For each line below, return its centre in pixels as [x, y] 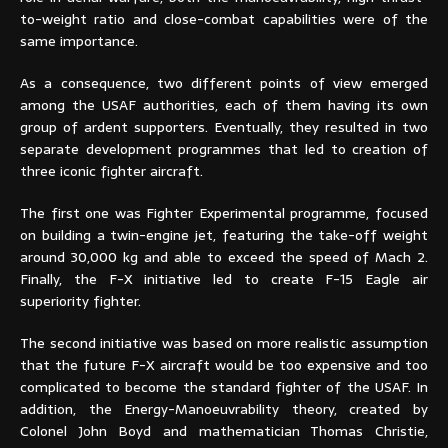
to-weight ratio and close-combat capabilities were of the [224, 18]
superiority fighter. [80, 300]
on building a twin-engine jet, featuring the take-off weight [224, 234]
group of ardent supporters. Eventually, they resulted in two [224, 126]
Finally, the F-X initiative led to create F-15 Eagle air [224, 278]
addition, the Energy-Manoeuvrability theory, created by [224, 408]
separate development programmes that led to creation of [224, 148]
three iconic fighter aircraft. [111, 170]
